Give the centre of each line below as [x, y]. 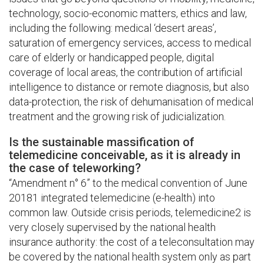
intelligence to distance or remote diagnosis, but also [129, 87]
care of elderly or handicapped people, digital [111, 57]
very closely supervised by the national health [112, 227]
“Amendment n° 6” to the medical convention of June [128, 183]
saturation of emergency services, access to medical [130, 43]
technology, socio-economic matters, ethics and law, [128, 13]
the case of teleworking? [76, 168]
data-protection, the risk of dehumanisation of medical [131, 102]
